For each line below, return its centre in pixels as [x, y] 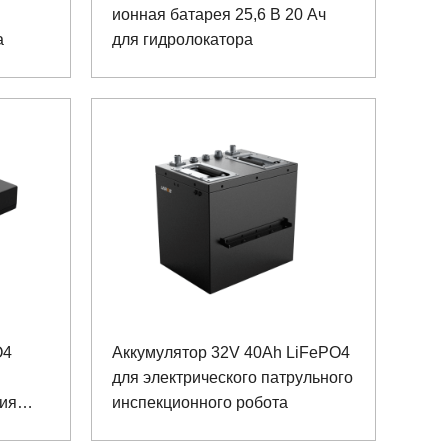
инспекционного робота [200, 402]
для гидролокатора [182, 40]
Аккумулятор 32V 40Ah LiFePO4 [231, 352]
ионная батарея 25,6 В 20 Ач [219, 15]
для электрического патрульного [232, 377]
